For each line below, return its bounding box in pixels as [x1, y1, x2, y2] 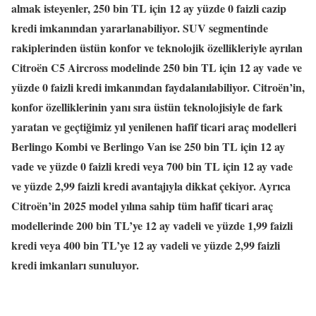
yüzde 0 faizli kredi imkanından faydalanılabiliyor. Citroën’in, [11, 78, 305, 95]
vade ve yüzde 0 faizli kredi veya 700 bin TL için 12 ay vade [11, 157, 293, 174]
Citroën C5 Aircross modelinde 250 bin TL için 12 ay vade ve [11, 59, 302, 75]
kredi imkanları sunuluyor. [11, 256, 139, 273]
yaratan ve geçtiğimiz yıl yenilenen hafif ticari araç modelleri [11, 118, 296, 135]
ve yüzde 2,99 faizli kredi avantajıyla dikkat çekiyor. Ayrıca [11, 177, 291, 194]
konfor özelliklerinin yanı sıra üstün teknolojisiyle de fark [11, 98, 283, 115]
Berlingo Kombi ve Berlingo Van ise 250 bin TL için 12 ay [11, 138, 285, 154]
